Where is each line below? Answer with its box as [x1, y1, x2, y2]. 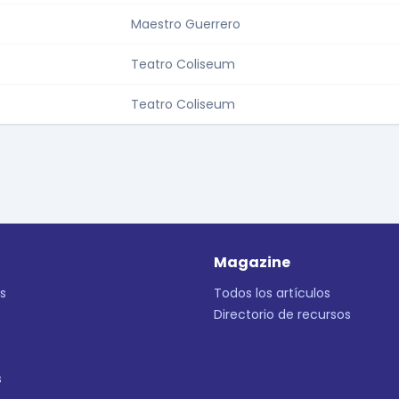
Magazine [214, 252, 290, 273]
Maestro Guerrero [131, 15, 240, 34]
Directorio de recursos [214, 305, 351, 324]
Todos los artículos [214, 284, 330, 303]
